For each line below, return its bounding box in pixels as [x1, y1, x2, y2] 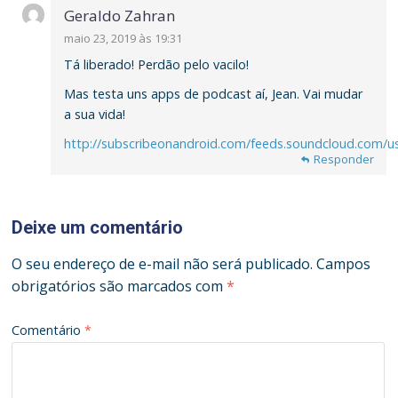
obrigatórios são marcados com [12, 276, 227, 296]
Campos [316, 254, 371, 274]
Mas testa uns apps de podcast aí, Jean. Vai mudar [64, 85, 363, 102]
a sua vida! [64, 106, 126, 123]
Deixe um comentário [12, 217, 184, 238]
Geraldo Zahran [64, 5, 176, 26]
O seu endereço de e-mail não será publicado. [12, 254, 314, 274]
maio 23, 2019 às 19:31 [64, 30, 183, 46]
